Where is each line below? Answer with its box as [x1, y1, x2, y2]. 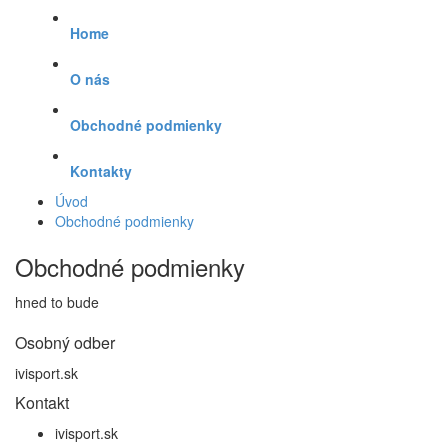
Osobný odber [15, 331, 115, 354]
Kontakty [70, 161, 132, 181]
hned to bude [15, 292, 99, 312]
